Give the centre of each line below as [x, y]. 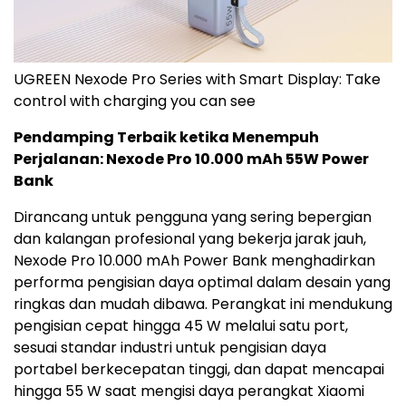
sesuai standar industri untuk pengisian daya [170, 347]
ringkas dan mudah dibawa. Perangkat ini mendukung [203, 304]
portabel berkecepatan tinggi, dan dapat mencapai [199, 369]
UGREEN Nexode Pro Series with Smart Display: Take [197, 79]
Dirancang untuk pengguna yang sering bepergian [193, 217]
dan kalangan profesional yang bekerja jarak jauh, [190, 238]
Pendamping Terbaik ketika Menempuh [166, 137]
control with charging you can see [135, 101]
